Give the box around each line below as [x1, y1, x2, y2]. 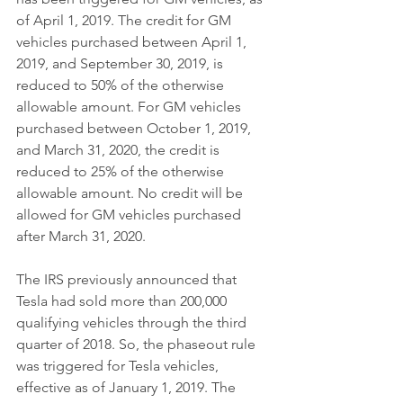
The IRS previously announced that [16, 271, 240, 288]
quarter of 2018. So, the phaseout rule [16, 336, 259, 353]
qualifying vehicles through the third [16, 314, 250, 331]
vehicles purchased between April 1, [16, 33, 250, 50]
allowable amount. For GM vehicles [16, 98, 245, 115]
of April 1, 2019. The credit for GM [16, 12, 235, 29]
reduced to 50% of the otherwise [16, 76, 228, 94]
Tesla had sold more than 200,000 [16, 292, 230, 309]
